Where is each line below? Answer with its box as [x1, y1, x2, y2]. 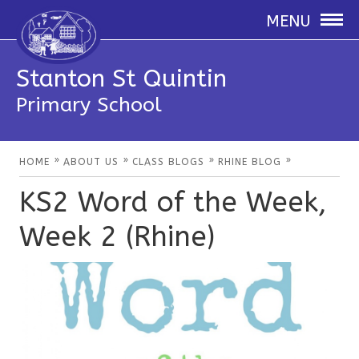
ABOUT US [63, 156, 119, 167]
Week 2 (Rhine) [19, 220, 216, 253]
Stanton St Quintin [16, 64, 227, 93]
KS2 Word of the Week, [19, 186, 328, 219]
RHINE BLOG [218, 156, 282, 167]
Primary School [16, 93, 162, 117]
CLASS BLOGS [132, 156, 205, 167]
